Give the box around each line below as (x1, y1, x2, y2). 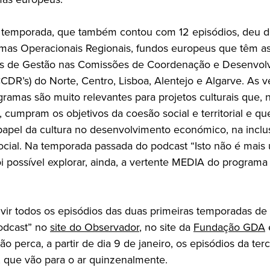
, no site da (139, 219, 193, 235)
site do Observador (50, 219, 139, 235)
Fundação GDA (193, 219, 265, 235)
